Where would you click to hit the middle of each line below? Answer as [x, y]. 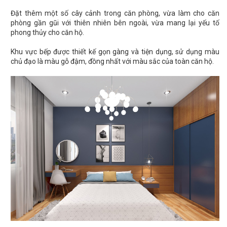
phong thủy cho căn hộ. [47, 33]
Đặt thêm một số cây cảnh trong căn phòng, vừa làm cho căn [115, 13]
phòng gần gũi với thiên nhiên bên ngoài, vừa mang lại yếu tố [115, 23]
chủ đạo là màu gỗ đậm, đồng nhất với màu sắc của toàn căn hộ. [112, 62]
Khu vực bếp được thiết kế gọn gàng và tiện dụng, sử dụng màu [115, 52]
